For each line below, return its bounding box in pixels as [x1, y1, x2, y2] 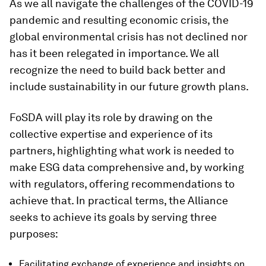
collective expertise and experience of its [9, 127, 213, 140]
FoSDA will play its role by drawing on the [9, 110, 213, 123]
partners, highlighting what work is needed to [9, 144, 234, 157]
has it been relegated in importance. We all [9, 46, 219, 59]
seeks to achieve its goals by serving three [9, 210, 217, 223]
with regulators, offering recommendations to [9, 177, 235, 190]
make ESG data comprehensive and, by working [9, 160, 244, 173]
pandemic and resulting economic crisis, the [9, 13, 229, 26]
